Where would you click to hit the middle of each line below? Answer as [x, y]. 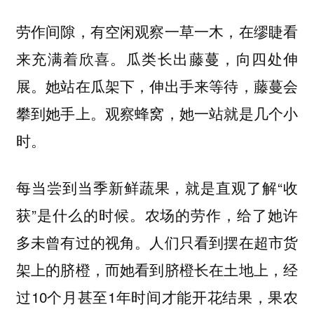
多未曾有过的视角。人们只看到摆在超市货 [157, 241]
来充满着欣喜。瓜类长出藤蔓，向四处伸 [157, 59]
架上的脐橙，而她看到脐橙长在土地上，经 [157, 269]
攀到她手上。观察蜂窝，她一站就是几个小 [157, 113]
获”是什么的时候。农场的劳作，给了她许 [157, 214]
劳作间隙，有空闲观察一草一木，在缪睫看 [157, 31]
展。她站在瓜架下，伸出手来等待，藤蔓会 [157, 86]
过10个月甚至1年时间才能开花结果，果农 [157, 296]
